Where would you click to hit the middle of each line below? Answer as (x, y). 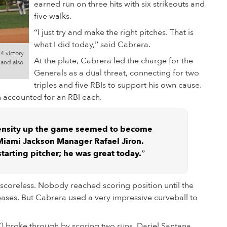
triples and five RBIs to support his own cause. (118, 85)
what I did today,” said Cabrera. (92, 45)
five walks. (53, 16)
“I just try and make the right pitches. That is (114, 32)
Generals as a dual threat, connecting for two (117, 73)
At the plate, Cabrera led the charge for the (113, 61)
